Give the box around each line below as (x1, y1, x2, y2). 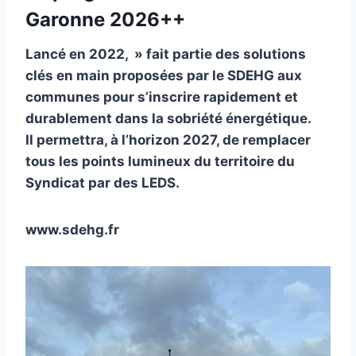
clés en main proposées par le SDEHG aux (25, 68, 302, 84)
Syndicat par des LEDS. (25, 175, 180, 192)
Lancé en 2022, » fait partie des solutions (25, 46, 306, 63)
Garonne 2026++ (25, 8, 185, 32)
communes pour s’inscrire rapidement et (25, 89, 298, 106)
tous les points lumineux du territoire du (25, 153, 295, 170)
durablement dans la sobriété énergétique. (25, 110, 311, 127)
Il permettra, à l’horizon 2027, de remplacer (25, 132, 311, 149)
